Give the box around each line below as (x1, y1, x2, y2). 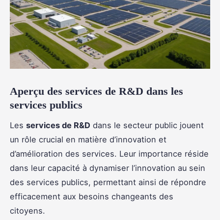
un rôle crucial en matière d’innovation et (10, 134, 166, 144)
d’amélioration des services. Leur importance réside (10, 148, 209, 159)
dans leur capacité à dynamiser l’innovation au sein (10, 163, 205, 173)
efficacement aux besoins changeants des (10, 191, 173, 201)
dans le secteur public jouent (90, 120, 204, 130)
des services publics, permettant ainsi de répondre (10, 177, 206, 187)
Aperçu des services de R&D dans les (10, 84, 183, 97)
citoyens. (10, 205, 45, 216)
